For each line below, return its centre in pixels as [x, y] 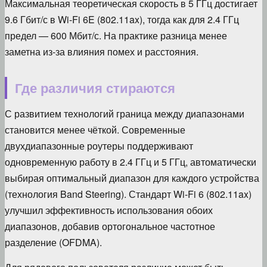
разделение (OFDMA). [53, 242]
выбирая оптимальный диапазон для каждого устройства [132, 178]
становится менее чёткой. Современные [95, 129]
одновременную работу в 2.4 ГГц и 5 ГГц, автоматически [131, 162]
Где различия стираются [95, 87]
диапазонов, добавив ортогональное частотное [110, 226]
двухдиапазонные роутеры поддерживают [99, 145]
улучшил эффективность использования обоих [109, 210]
